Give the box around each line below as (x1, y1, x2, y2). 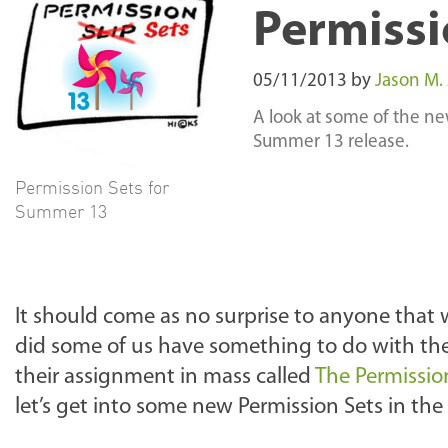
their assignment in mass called (15, 366, 315, 389)
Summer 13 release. (253, 133, 409, 152)
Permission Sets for (15, 176, 169, 198)
